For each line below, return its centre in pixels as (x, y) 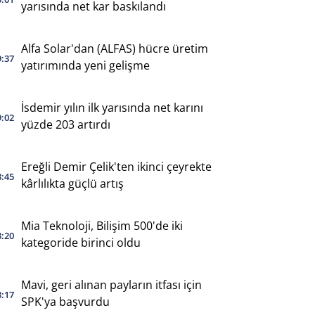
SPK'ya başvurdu (65, 301)
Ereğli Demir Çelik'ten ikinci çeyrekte (116, 166)
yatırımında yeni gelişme (85, 65)
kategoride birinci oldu (81, 242)
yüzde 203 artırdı (65, 124)
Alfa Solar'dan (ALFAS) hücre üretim (114, 48)
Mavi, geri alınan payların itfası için (111, 284)
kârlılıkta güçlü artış (72, 183)
